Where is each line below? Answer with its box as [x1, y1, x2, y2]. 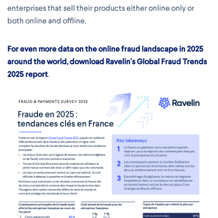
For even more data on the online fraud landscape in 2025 [7, 44, 203, 54]
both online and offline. [7, 16, 86, 26]
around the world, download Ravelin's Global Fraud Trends [7, 56, 207, 67]
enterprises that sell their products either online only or [7, 3, 194, 14]
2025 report [7, 69, 48, 80]
